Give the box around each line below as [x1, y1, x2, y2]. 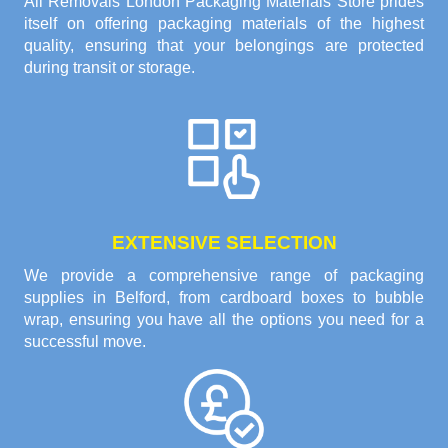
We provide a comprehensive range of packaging [24, 267, 424, 285]
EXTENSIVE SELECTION [111, 232, 337, 254]
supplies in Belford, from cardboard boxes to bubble [24, 289, 424, 307]
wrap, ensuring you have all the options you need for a [24, 311, 424, 329]
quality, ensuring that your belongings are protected [24, 37, 424, 55]
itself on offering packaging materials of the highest [24, 15, 424, 33]
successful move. [24, 333, 146, 351]
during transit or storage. [24, 59, 195, 77]
